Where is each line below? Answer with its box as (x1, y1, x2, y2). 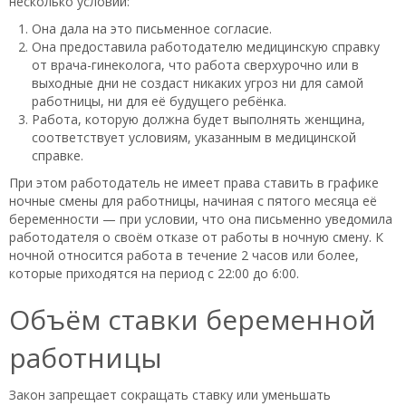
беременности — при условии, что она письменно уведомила (9, 209, 392, 227)
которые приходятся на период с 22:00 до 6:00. (9, 264, 299, 282)
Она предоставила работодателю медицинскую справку (32, 37, 380, 55)
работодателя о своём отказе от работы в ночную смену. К (9, 227, 383, 246)
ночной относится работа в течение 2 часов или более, (9, 246, 359, 264)
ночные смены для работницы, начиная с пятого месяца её (9, 191, 377, 209)
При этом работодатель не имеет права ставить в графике (9, 173, 379, 191)
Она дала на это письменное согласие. (32, 19, 272, 37)
